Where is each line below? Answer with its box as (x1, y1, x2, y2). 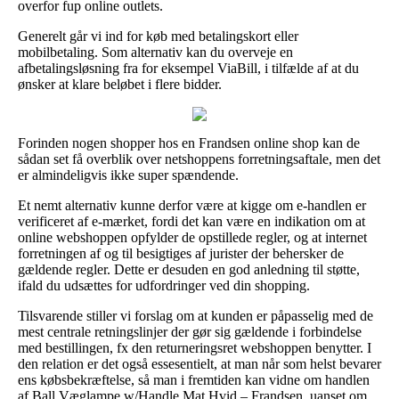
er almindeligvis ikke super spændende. (18, 167, 239, 183)
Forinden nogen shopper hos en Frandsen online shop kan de (18, 134, 360, 151)
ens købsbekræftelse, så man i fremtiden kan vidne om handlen (18, 371, 370, 387)
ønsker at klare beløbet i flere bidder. (18, 76, 222, 92)
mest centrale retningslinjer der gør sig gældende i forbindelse (18, 323, 362, 339)
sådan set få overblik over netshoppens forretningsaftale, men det (18, 151, 380, 167)
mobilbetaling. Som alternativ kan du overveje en (18, 44, 293, 60)
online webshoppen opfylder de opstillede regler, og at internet (18, 229, 367, 245)
